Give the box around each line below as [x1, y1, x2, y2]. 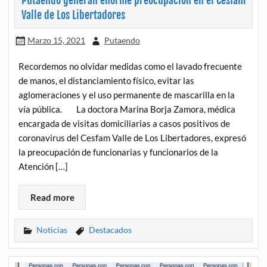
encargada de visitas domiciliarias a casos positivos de [18, 118, 231, 129]
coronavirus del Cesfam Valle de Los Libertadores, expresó [18, 132, 247, 144]
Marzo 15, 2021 [27, 35, 85, 46]
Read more [30, 191, 74, 203]
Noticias [36, 224, 68, 235]
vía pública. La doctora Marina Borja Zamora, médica [18, 104, 236, 115]
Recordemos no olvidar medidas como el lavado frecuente [18, 61, 243, 72]
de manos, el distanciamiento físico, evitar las [18, 75, 195, 86]
